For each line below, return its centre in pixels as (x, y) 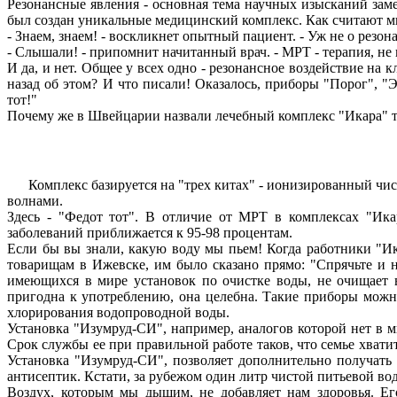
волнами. (35, 200)
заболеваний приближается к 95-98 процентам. (150, 232)
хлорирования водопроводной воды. (118, 312)
